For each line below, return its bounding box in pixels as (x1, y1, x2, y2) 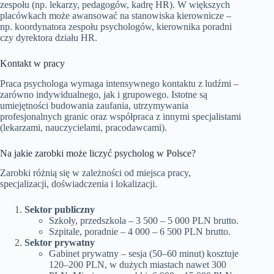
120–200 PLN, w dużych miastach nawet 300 (49, 259, 226, 270)
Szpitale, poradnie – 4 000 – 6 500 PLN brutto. (49, 226, 231, 237)
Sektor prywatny (24, 237, 95, 248)
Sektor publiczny (24, 204, 95, 215)
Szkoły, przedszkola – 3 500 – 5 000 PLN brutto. (49, 215, 239, 226)
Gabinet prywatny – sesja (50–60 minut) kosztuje (49, 248, 239, 259)
